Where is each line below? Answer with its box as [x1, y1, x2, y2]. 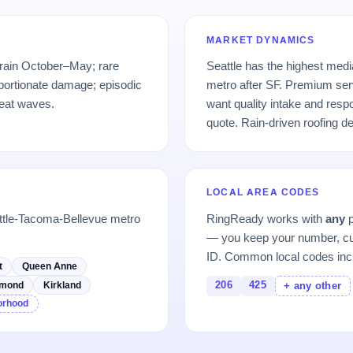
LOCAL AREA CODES [206, 187, 320, 199]
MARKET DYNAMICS [206, 34, 315, 46]
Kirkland [43, 278, 81, 291]
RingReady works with [206, 210, 326, 226]
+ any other [284, 279, 342, 292]
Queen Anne [21, 260, 77, 273]
